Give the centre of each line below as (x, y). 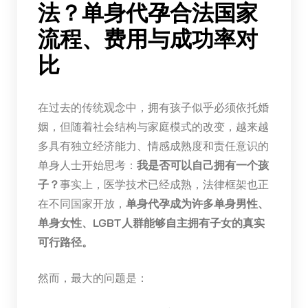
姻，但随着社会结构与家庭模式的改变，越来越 (153, 126)
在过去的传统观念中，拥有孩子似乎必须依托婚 (153, 107)
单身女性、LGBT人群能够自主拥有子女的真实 (151, 222)
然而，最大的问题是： (92, 277)
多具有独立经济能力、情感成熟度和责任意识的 (153, 145)
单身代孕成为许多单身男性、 (197, 203)
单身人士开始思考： (87, 164)
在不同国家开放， (81, 203)
